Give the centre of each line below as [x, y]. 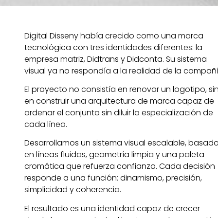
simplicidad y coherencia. [73, 190]
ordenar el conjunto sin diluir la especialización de [119, 112]
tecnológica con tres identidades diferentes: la [113, 47]
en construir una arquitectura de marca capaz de [119, 101]
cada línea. [46, 124]
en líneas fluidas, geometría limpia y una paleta [114, 155]
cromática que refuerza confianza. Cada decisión [120, 166]
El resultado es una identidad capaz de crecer [112, 208]
